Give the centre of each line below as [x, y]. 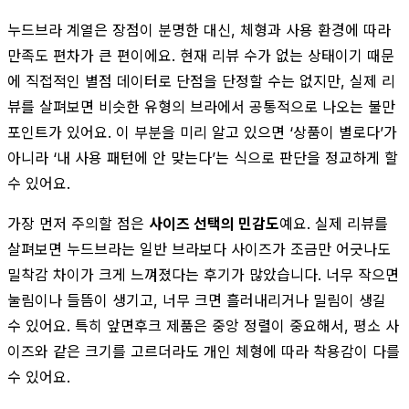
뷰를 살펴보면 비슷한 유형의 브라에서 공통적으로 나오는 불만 [201, 106]
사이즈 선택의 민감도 [214, 223]
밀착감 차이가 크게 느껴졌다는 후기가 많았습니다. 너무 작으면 [203, 274]
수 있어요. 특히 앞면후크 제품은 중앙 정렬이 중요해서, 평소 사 [203, 325]
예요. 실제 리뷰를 [334, 223]
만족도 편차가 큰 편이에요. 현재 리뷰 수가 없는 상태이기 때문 [201, 55]
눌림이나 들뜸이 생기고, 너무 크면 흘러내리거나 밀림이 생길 [197, 300]
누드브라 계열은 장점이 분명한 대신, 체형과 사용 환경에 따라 [199, 30]
